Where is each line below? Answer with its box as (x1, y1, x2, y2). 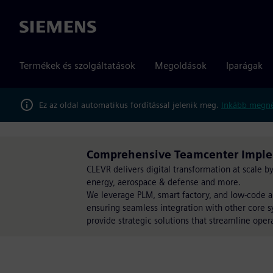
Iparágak (226, 60, 263, 71)
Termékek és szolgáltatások (19, 60, 135, 71)
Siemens (19, 21, 55, 34)
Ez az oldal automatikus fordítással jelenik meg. (39, 99, 221, 110)
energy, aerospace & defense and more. (87, 177, 241, 187)
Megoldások (155, 60, 207, 71)
